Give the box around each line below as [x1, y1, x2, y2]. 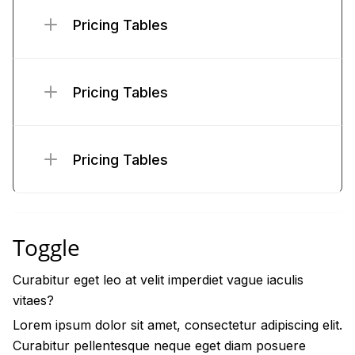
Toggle [13, 232, 80, 262]
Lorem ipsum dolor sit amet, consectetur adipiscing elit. [13, 317, 342, 333]
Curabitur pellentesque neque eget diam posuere [13, 338, 306, 353]
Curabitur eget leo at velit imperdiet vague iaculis [13, 272, 303, 288]
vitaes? [13, 292, 54, 308]
